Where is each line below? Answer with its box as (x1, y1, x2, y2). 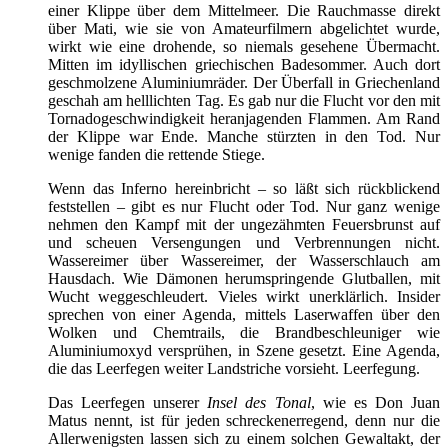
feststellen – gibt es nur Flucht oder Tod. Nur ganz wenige (48, 197, 440, 215)
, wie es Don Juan (310, 393, 441, 411)
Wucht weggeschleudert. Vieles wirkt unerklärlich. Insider (48, 287, 440, 305)
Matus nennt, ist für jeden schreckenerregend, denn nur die (48, 411, 440, 429)
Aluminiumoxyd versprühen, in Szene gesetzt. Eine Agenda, (48, 341, 440, 359)
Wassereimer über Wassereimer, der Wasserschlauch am (48, 251, 440, 269)
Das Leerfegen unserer (48, 393, 208, 411)
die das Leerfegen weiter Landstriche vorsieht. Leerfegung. (48, 359, 420, 377)
